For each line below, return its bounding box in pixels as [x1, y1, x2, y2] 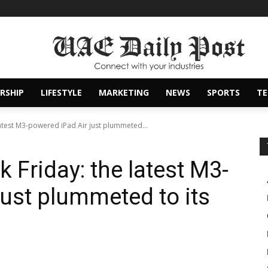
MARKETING [99, 87, 149, 99]
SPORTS [207, 87, 240, 99]
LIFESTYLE [41, 87, 82, 99]
